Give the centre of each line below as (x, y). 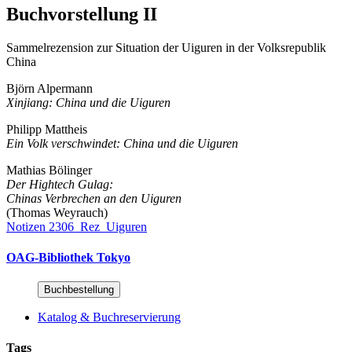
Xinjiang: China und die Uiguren (88, 102)
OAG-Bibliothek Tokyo (68, 257)
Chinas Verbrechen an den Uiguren (94, 198)
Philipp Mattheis (47, 129)
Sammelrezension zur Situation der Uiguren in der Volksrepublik (166, 47)
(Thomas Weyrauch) (57, 212)
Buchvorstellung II (82, 14)
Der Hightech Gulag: (60, 184)
